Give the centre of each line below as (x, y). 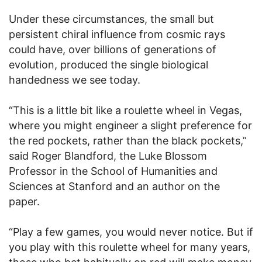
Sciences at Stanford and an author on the (114, 187)
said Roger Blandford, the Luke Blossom (108, 156)
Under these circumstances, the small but (111, 19)
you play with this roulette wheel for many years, (130, 247)
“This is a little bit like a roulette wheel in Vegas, (125, 111)
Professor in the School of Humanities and (113, 171)
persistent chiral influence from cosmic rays (117, 35)
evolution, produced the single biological (108, 65)
